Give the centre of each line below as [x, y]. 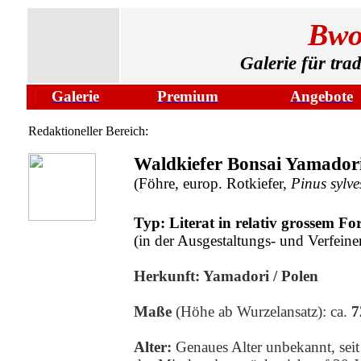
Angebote [322, 96]
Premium [188, 96]
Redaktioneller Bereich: [88, 131]
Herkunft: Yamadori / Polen [226, 276]
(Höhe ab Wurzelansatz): [251, 311]
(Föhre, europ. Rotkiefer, [212, 183]
